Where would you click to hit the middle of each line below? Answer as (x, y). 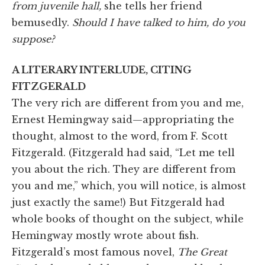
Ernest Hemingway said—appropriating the (123, 119)
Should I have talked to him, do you (159, 22)
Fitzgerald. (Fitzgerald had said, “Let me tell (123, 152)
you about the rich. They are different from (124, 169)
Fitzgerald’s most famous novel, (95, 252)
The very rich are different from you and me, (128, 103)
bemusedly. (42, 22)
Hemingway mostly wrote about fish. (105, 235)
